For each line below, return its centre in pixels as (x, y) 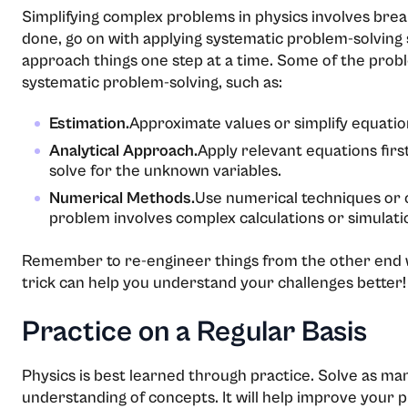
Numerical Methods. (122, 198)
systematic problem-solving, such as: (152, 82)
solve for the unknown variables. (165, 170)
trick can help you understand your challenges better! (214, 282)
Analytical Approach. (123, 150)
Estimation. (89, 123)
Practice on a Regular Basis (194, 331)
